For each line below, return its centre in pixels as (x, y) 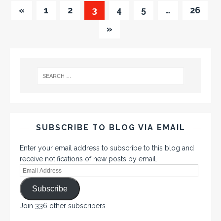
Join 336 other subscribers (63, 206)
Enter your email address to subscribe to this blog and (107, 148)
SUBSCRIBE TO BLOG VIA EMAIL (110, 128)
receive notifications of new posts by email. (89, 159)
